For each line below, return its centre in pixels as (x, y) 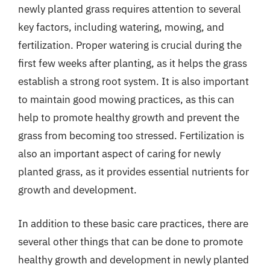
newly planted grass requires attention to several (130, 9)
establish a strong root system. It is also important (133, 81)
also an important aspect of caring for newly (119, 154)
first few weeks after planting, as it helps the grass (133, 63)
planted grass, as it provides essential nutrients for (133, 172)
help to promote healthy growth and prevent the (129, 118)
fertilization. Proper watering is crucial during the (130, 45)
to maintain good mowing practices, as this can (126, 99)
